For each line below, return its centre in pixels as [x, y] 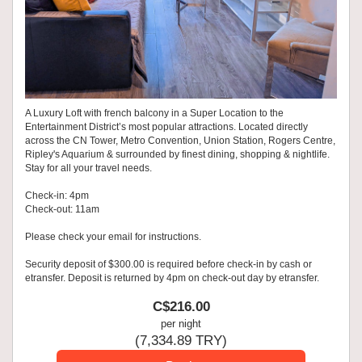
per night [181, 324]
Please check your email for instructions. [114, 237]
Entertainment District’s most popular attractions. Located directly [166, 127]
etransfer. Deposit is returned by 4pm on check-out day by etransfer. [172, 278]
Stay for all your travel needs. [90, 168]
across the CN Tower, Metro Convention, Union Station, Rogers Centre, [180, 141]
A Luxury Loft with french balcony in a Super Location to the [154, 114]
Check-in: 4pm [57, 196]
